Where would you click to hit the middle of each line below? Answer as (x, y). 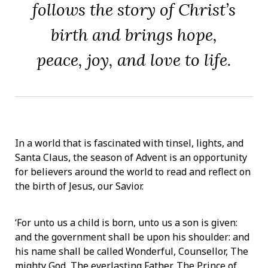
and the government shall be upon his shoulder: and (132, 237)
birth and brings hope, (134, 34)
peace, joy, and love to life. (134, 60)
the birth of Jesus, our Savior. (79, 186)
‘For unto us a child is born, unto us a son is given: (126, 222)
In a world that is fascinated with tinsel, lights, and (129, 143)
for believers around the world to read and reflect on (133, 172)
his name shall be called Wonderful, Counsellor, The (132, 251)
